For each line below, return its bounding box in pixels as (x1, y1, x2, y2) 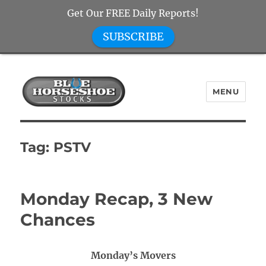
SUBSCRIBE (102, 30, 164, 43)
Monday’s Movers (90, 249, 176, 261)
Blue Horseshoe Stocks (20, 116, 187, 134)
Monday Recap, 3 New (20, 189, 213, 209)
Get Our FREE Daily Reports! (67, 7, 199, 19)
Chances (20, 210, 96, 230)
